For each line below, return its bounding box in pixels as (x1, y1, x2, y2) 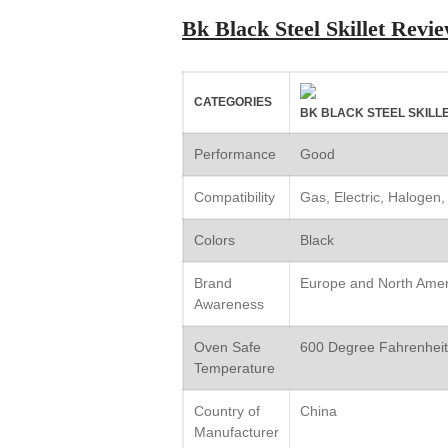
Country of (194, 402, 260, 419)
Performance (194, 145, 276, 162)
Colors (194, 231, 235, 248)
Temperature (194, 359, 275, 376)
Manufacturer (194, 423, 279, 440)
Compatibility (194, 188, 275, 205)
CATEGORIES (194, 94, 272, 109)
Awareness (194, 295, 264, 312)
